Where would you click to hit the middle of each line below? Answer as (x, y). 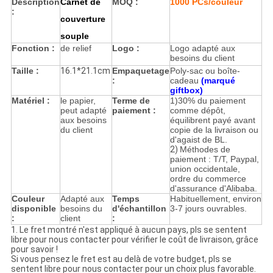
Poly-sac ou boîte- (205, 71)
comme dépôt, (197, 111)
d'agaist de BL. (198, 140)
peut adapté (83, 111)
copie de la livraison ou (214, 130)
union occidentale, (205, 169)
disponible (34, 209)
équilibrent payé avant (212, 120)
